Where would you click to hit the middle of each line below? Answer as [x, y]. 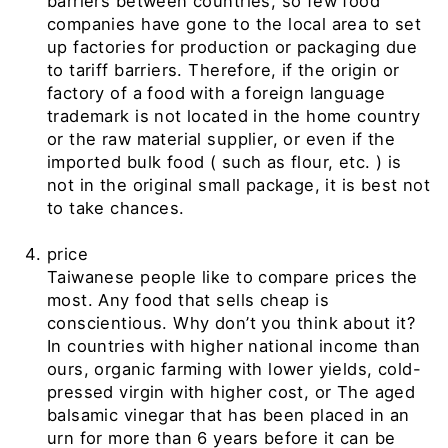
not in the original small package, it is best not [239, 184]
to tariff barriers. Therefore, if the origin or [223, 69]
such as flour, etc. [296, 161]
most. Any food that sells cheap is [188, 299]
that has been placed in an [300, 414]
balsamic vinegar [119, 414]
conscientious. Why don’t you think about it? [231, 322]
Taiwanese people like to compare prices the [232, 276]
